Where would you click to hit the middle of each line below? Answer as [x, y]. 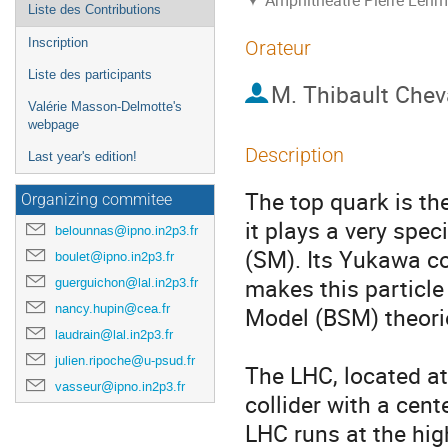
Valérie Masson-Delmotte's [105, 106]
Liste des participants [90, 74]
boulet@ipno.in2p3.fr [114, 256]
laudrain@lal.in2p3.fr [114, 334]
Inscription [58, 42]
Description [294, 155]
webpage [53, 124]
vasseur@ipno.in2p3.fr [120, 386]
